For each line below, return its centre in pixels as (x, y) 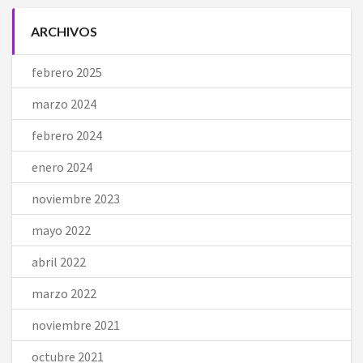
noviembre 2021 (76, 325)
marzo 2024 (64, 103)
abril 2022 (59, 261)
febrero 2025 (67, 72)
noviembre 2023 (76, 198)
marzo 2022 (64, 293)
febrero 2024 (67, 135)
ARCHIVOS (64, 31)
